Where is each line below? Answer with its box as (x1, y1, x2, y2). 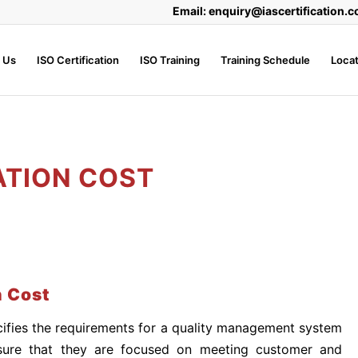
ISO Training (140, 54, 200, 66)
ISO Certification (37, 54, 119, 66)
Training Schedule (221, 54, 310, 66)
